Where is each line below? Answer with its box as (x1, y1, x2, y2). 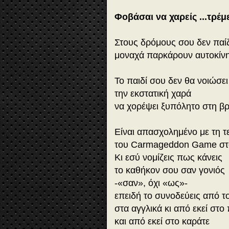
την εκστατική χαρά (114, 88, 191, 99)
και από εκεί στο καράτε (114, 216, 210, 227)
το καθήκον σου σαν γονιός (114, 165, 225, 176)
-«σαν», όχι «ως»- (114, 178, 188, 189)
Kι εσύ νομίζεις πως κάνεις (114, 152, 222, 163)
